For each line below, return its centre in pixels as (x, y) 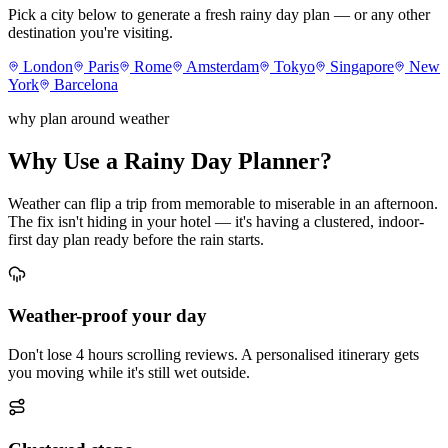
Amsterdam (222, 66)
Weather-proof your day (107, 316)
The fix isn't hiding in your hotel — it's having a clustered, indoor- (216, 221)
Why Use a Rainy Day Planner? (170, 160)
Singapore (362, 66)
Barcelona (86, 84)
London (48, 66)
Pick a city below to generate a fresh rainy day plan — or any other (219, 14)
